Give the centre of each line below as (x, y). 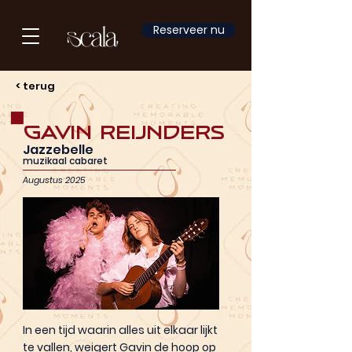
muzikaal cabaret (65, 161)
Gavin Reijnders (123, 132)
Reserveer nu (189, 30)
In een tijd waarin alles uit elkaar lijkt (120, 330)
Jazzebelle (58, 150)
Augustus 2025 (54, 180)
